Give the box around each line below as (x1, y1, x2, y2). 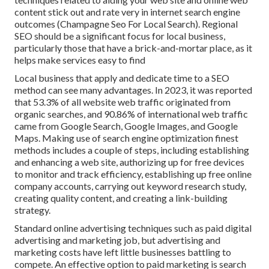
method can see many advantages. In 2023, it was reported (14, 83, 252, 95)
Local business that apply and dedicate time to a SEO (14, 71, 229, 83)
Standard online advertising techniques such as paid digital (14, 222, 252, 234)
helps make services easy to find (14, 53, 145, 65)
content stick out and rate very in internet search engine (14, 5, 240, 17)
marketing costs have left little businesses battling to (14, 246, 231, 258)
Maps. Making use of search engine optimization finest (14, 131, 238, 144)
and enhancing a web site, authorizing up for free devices (14, 156, 244, 168)
